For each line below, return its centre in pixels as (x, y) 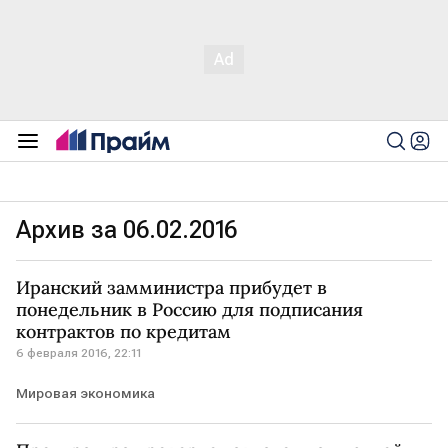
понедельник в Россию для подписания (189, 309)
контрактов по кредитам (123, 331)
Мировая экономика (85, 393)
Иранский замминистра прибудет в (171, 287)
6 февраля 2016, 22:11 (78, 353)
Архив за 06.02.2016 (126, 230)
